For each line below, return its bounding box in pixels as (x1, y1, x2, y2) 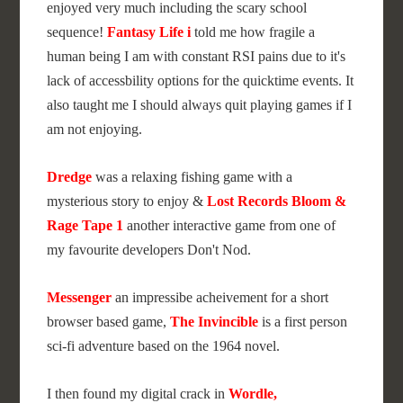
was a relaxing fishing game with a (95, 169, 293, 184)
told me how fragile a (191, 24, 316, 40)
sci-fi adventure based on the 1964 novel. (47, 338, 281, 354)
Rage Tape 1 (47, 218, 124, 233)
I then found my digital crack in (47, 386, 229, 401)
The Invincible (170, 314, 259, 329)
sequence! (47, 24, 108, 40)
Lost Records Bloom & (207, 193, 347, 209)
